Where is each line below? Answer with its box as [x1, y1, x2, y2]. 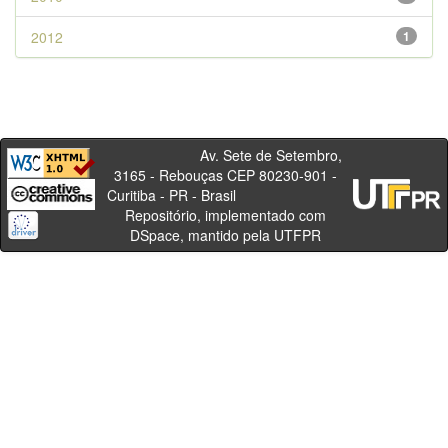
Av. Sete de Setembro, [108, 145, 342, 165]
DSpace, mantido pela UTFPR [129, 225, 321, 245]
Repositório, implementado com [124, 205, 326, 225]
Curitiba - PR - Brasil [106, 185, 344, 205]
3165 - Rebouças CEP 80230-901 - [113, 165, 337, 185]
